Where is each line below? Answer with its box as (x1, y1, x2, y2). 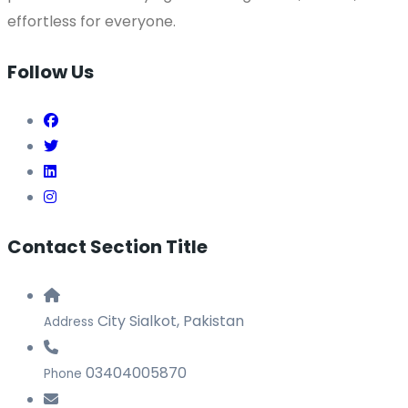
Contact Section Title (7, 233, 208, 260)
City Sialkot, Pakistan (97, 311, 244, 332)
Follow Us (7, 58, 94, 85)
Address (44, 313, 94, 331)
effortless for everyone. (7, 10, 176, 32)
